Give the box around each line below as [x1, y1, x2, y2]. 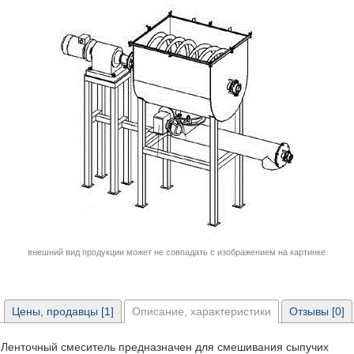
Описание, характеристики [132, 305, 271, 318]
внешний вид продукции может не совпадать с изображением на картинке [27, 247, 326, 257]
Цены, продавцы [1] [12, 305, 114, 318]
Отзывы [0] [289, 305, 345, 318]
